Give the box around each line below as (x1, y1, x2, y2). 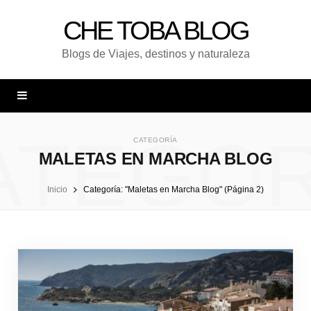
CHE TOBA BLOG (62, 16, 249, 45)
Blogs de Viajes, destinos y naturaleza (61, 48, 250, 60)
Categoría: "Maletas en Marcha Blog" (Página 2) (83, 185, 264, 194)
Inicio (47, 185, 67, 194)
